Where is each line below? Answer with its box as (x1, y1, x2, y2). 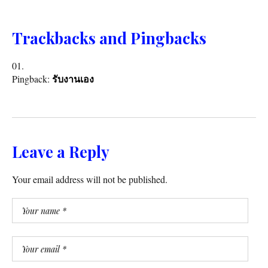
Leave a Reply (12, 141, 109, 163)
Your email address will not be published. (12, 173, 167, 186)
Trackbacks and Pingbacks (12, 28, 206, 49)
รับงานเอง (52, 74, 94, 85)
